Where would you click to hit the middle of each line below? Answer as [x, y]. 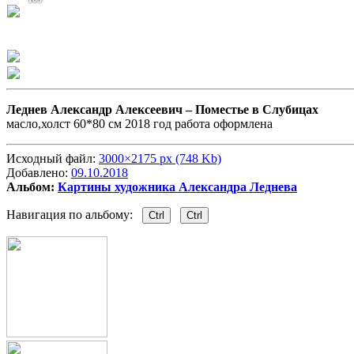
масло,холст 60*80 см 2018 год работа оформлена [139, 124]
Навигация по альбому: [74, 215]
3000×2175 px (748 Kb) [160, 159]
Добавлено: [39, 173]
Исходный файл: [53, 159]
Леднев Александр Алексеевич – [101, 110]
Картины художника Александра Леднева [177, 187]
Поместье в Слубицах [257, 110]
